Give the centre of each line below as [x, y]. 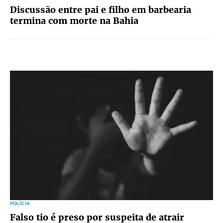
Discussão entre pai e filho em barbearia [101, 10]
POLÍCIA [20, 203]
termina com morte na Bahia [74, 21]
